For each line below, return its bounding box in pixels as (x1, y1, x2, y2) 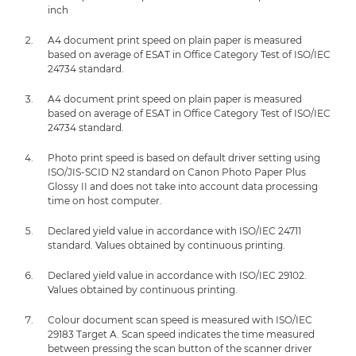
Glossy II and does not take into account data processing (48, 180, 318, 193)
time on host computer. (48, 195, 162, 207)
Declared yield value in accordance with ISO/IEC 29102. (48, 269, 307, 282)
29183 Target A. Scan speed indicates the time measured (48, 328, 315, 341)
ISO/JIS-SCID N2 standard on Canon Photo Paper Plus (48, 166, 306, 179)
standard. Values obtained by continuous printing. (48, 239, 285, 252)
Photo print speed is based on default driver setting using (48, 152, 320, 164)
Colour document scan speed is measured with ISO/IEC (48, 314, 312, 327)
